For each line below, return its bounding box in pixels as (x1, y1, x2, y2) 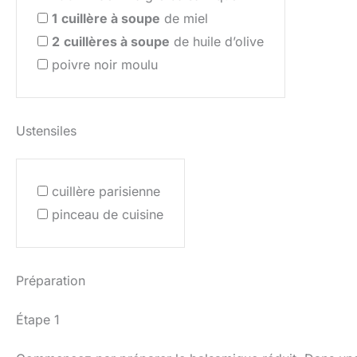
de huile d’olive (170, 33, 264, 49)
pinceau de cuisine (52, 206, 163, 222)
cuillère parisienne (52, 182, 160, 199)
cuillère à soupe (61, 10, 160, 26)
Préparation (16, 272, 85, 288)
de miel (160, 10, 208, 26)
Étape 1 (16, 311, 60, 328)
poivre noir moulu (52, 56, 158, 73)
